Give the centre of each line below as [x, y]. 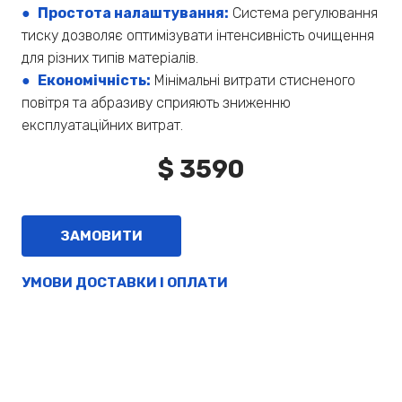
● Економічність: [86, 80]
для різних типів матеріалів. [110, 57]
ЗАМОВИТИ [101, 236]
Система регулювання [303, 13]
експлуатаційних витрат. [102, 125]
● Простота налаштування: [125, 13]
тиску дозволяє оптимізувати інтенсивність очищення [198, 35]
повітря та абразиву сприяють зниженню [156, 102]
